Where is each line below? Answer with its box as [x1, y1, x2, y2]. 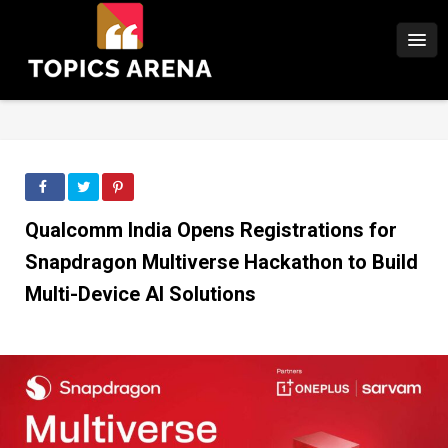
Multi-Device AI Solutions [25, 282, 256, 306]
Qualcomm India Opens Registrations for [25, 218, 397, 242]
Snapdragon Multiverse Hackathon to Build [25, 250, 418, 274]
